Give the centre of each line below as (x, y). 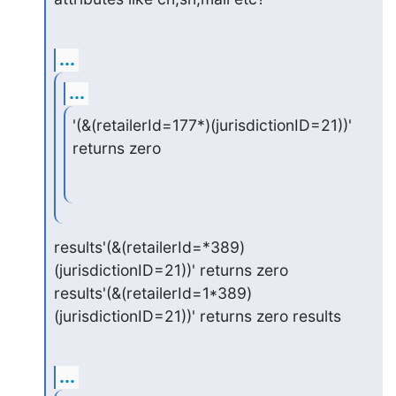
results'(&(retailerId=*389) (149, 247)
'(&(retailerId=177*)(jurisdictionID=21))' (213, 125)
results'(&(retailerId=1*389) (152, 293)
